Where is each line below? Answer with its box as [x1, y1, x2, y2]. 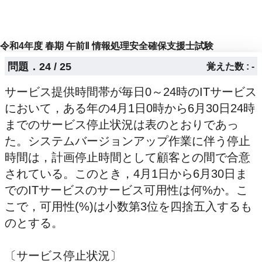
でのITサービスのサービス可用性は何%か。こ [5, 184, 248, 197]
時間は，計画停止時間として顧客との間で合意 [5, 151, 250, 164]
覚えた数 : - [206, 61, 255, 71]
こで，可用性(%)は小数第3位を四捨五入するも [5, 200, 252, 213]
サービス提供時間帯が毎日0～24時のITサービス [5, 85, 257, 99]
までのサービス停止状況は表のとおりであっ [5, 118, 239, 132]
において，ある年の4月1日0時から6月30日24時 [5, 102, 255, 115]
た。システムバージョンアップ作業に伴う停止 [5, 135, 250, 148]
